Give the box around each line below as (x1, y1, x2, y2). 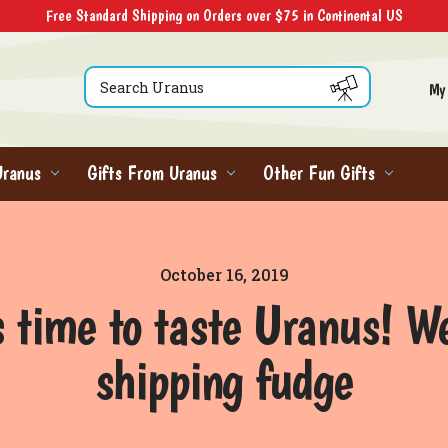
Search (83, 67, 128, 86)
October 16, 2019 (159, 264, 289, 285)
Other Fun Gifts (263, 160, 375, 185)
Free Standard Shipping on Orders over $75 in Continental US (45, 6, 403, 25)
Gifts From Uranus (87, 160, 217, 185)
